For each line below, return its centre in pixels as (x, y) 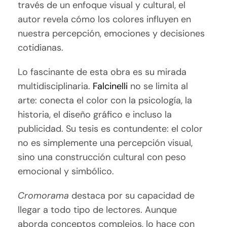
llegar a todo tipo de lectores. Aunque (98, 210)
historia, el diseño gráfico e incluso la (95, 114)
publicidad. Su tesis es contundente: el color (110, 128)
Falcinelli (110, 86)
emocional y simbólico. (66, 171)
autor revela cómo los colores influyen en (105, 19)
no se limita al (158, 86)
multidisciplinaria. (55, 86)
